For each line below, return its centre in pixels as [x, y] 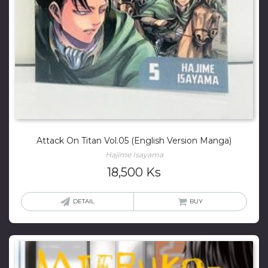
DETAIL [84, 202]
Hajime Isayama [134, 155]
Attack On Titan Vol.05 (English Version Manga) [134, 141]
